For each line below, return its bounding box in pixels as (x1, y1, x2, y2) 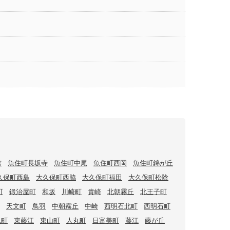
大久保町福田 (82, 172, 122, 182)
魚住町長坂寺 (8, 158, 48, 168)
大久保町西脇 (36, 172, 76, 182)
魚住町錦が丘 (133, 158, 173, 168)
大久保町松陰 (128, 172, 168, 182)
